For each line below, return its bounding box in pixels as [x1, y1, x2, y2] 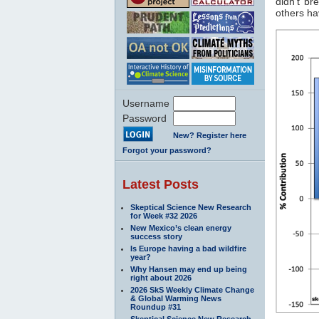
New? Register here [173, 130, 246, 140]
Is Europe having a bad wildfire [130, 244, 246, 253]
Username [122, 97, 169, 109]
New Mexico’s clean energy [130, 223, 231, 232]
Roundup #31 [130, 302, 181, 311]
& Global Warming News [130, 293, 221, 303]
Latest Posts [122, 177, 199, 192]
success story [130, 231, 182, 241]
